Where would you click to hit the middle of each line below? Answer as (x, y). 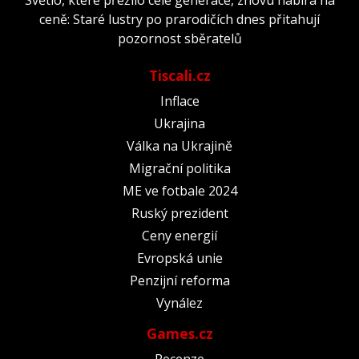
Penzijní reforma (179, 280)
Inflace (179, 101)
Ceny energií (179, 235)
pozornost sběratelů (179, 38)
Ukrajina (179, 123)
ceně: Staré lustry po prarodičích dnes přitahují (179, 19)
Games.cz (179, 333)
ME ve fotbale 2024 (179, 190)
